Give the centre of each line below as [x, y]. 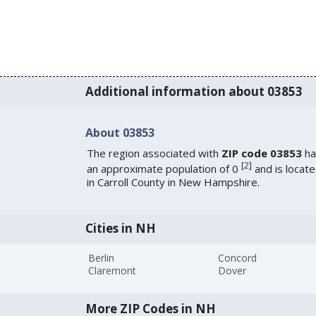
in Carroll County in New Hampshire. [173, 182]
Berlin [102, 257]
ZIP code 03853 [261, 153]
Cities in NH [120, 229]
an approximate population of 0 [164, 168]
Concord [238, 257]
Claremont [113, 270]
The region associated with [154, 153]
